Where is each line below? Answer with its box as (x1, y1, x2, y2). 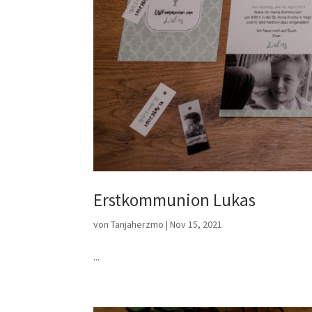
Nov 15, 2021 (170, 218, 223, 231)
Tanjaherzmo (111, 218, 164, 231)
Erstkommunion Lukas (93, 189, 256, 212)
